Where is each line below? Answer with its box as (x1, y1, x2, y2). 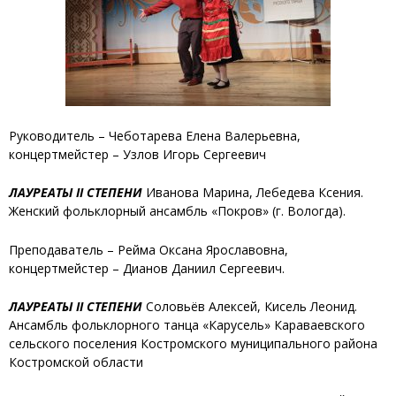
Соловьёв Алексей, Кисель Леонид (142, 297, 354, 315)
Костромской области (9, 353, 143, 370)
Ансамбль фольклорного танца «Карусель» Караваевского (9, 316, 365, 333)
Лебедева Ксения (256, 184, 361, 202)
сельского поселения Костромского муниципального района (9, 334, 377, 352)
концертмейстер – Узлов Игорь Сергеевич (9, 145, 266, 163)
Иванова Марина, (142, 184, 253, 202)
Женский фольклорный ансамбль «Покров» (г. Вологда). (9, 202, 346, 220)
